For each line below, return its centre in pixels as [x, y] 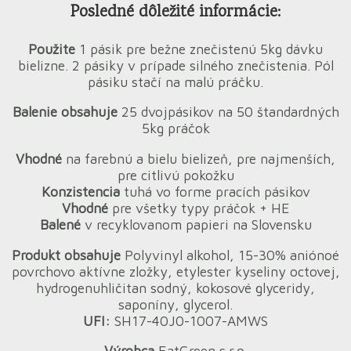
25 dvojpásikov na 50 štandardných [228, 112]
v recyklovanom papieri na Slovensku [196, 224]
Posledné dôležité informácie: [175, 13]
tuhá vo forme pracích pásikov [217, 191]
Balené [60, 224]
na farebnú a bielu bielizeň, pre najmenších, [201, 158]
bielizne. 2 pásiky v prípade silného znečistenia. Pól [175, 65]
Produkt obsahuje [68, 255]
